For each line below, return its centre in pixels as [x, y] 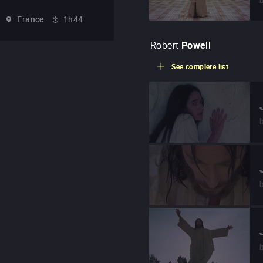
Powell [196, 45]
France [31, 19]
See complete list [200, 67]
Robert [165, 45]
